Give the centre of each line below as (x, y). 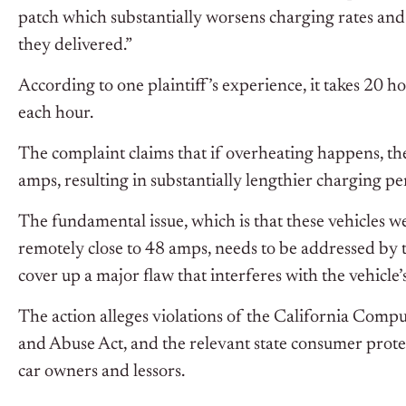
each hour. (57, 114)
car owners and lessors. (101, 372)
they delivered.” (77, 46)
